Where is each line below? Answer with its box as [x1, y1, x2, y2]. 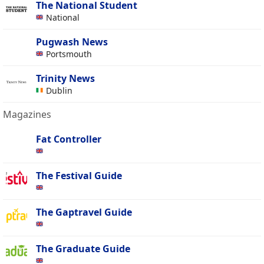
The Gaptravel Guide [36, 206, 132, 219]
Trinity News [36, 72, 95, 85]
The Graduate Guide [36, 242, 130, 256]
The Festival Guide [36, 169, 122, 183]
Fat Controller [36, 133, 101, 146]
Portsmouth [46, 48, 94, 60]
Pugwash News [36, 35, 108, 49]
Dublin [46, 85, 75, 97]
